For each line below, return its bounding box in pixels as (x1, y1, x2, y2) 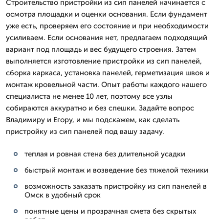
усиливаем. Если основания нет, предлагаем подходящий (6, 33, 207, 42)
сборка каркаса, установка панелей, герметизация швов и (6, 68, 210, 77)
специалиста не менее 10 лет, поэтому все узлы (6, 91, 173, 101)
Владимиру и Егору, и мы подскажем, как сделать (6, 115, 179, 124)
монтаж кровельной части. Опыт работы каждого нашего (6, 80, 207, 89)
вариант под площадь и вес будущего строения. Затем (6, 44, 196, 54)
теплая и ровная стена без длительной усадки (24, 149, 185, 158)
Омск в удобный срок (24, 190, 101, 199)
